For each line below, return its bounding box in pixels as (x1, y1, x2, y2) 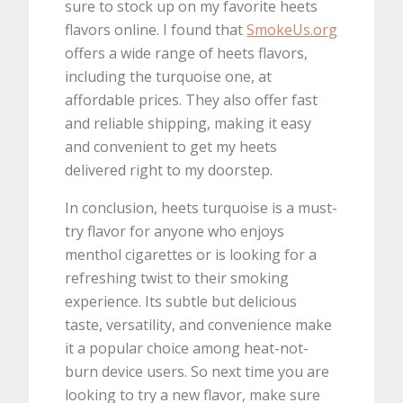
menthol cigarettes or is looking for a (65, 245, 318, 265)
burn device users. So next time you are (65, 362, 330, 382)
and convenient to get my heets (65, 137, 278, 157)
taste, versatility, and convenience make (65, 315, 333, 336)
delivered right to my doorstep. (65, 160, 273, 181)
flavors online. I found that (65, 20, 247, 40)
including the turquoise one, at (65, 67, 273, 87)
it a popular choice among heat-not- (65, 338, 309, 359)
